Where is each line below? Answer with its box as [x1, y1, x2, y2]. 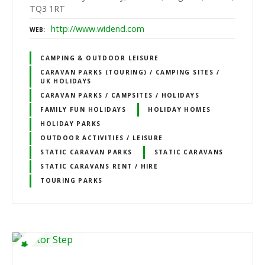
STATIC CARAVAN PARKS [40, 148, 132, 157]
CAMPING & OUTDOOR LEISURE [40, 53, 159, 62]
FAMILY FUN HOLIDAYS [40, 105, 126, 114]
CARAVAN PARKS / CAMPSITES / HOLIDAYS [40, 91, 199, 99]
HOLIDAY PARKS [40, 119, 101, 128]
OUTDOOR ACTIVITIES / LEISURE [40, 134, 163, 143]
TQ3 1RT [30, 2, 65, 14]
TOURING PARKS [40, 176, 103, 185]
